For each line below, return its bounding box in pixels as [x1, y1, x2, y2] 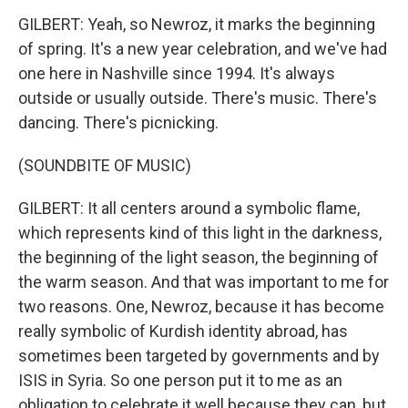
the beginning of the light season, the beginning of [18, 248, 379, 267]
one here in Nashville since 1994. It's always [18, 64, 335, 83]
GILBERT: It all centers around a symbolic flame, [18, 199, 360, 218]
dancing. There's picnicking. [18, 113, 219, 132]
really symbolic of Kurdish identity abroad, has [18, 321, 348, 341]
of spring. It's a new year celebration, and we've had [18, 39, 387, 58]
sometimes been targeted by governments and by [18, 346, 380, 365]
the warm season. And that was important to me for [18, 272, 389, 291]
